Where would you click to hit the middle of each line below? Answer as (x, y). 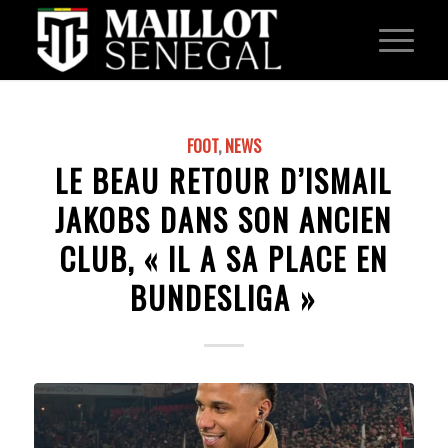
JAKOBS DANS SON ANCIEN (224, 219)
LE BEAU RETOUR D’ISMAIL (224, 180)
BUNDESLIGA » (224, 297)
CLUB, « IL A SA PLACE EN (223, 258)
